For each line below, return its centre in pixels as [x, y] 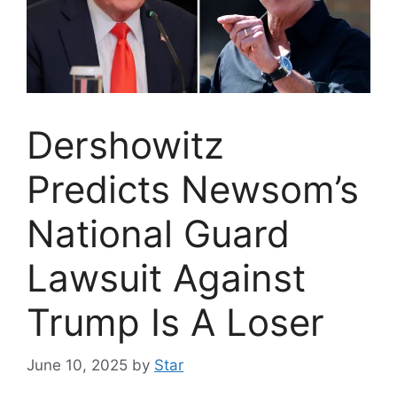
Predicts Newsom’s [193, 189]
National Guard [158, 233]
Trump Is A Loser [175, 322]
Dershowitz [125, 144]
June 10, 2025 [77, 366]
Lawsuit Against [166, 277]
